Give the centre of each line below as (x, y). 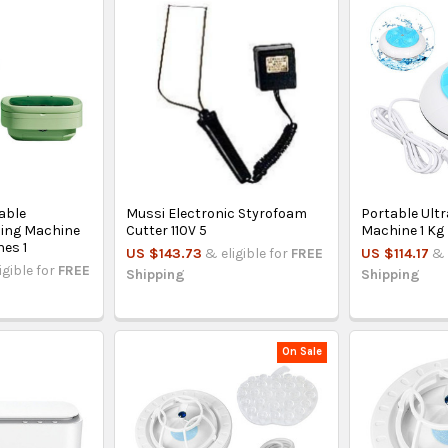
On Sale (302, 352)
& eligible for (248, 253)
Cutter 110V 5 (167, 230)
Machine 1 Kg (403, 230)
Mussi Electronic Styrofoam (217, 213)
